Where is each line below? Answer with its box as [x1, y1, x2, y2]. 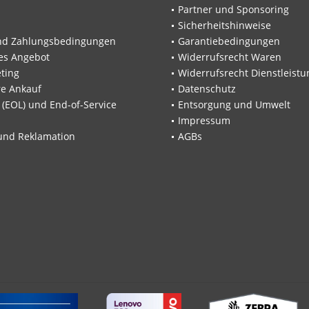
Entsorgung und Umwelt [178, 98, 290, 112]
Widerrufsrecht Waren [178, 50, 281, 64]
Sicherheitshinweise [178, 19, 271, 32]
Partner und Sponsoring [178, 3, 289, 17]
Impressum [178, 114, 230, 128]
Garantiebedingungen [178, 34, 280, 48]
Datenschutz [178, 82, 236, 96]
